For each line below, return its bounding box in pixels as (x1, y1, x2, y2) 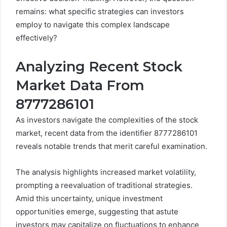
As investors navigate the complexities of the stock (16, 115, 198, 125)
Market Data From (16, 77, 144, 94)
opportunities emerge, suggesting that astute (16, 207, 178, 216)
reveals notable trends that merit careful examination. (16, 141, 207, 151)
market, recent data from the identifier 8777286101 (16, 128, 198, 138)
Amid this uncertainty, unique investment (16, 194, 163, 203)
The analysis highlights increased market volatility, (16, 167, 196, 177)
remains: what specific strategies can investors (16, 7, 184, 16)
